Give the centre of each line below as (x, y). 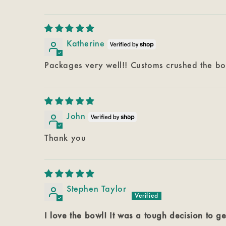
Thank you (65, 138)
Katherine (86, 43)
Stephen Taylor (97, 189)
